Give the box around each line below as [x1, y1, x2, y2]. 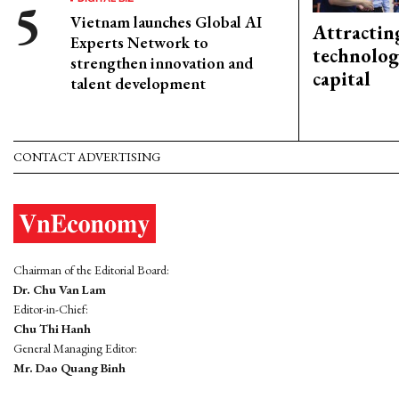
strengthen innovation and [70, 53, 253, 73]
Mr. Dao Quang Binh [13, 359, 126, 376]
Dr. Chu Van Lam [13, 281, 106, 297]
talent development [70, 73, 206, 94]
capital [313, 66, 370, 93]
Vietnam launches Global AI [70, 12, 262, 32]
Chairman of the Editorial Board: [13, 261, 169, 278]
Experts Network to [70, 32, 208, 53]
